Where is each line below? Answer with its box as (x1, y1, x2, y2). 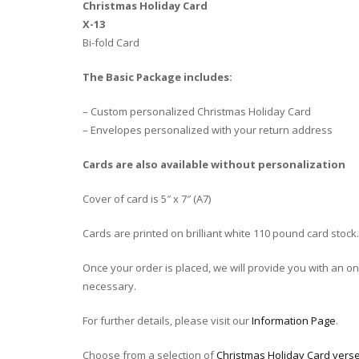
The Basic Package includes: (83, 70, 232, 85)
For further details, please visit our (83, 313, 252, 329)
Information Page (252, 313, 336, 329)
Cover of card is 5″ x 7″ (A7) (83, 192, 211, 207)
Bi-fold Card (83, 35, 139, 50)
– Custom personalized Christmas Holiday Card (83, 104, 311, 119)
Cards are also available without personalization (83, 157, 345, 172)
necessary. (83, 279, 136, 294)
